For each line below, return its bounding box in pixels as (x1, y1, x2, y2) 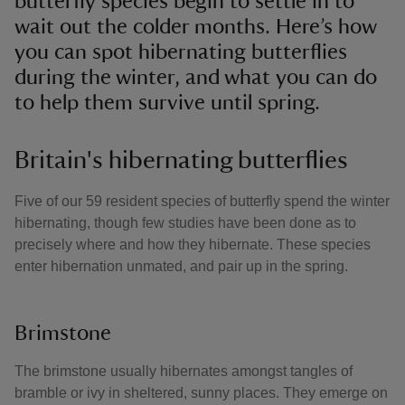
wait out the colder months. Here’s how (14, 16, 376, 38)
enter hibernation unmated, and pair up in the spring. (14, 259, 348, 274)
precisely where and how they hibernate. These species (14, 237, 371, 252)
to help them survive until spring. (14, 92, 320, 114)
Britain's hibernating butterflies (14, 147, 348, 173)
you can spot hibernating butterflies (14, 42, 347, 63)
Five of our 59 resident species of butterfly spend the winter (14, 193, 390, 209)
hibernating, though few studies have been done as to (14, 215, 356, 231)
